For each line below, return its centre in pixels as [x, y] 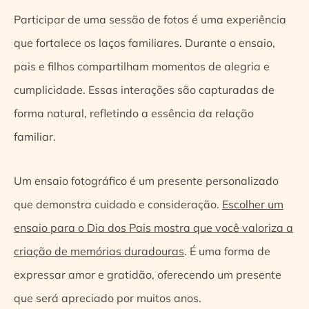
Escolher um [253, 204]
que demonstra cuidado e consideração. [118, 204]
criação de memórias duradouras [99, 251]
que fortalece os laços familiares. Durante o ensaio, [144, 42]
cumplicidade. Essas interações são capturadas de [144, 89]
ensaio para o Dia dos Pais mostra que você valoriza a [153, 227]
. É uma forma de [227, 251]
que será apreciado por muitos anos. [108, 298]
